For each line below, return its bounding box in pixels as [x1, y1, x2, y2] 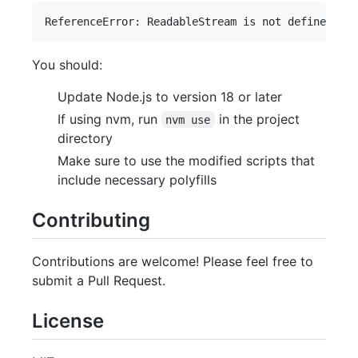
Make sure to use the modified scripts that [58, 152, 315, 169]
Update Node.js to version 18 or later [58, 88, 282, 105]
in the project [214, 110, 304, 127]
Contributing [32, 208, 150, 232]
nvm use [165, 113, 211, 126]
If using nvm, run [58, 110, 161, 127]
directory [58, 129, 113, 146]
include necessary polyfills [58, 171, 217, 188]
